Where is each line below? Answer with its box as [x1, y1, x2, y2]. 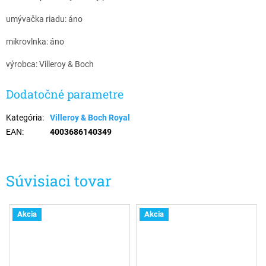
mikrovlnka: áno [6, 37, 64, 47]
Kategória [6, 112, 42, 122]
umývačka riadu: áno [6, 14, 83, 24]
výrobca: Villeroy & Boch [6, 59, 94, 69]
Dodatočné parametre [6, 86, 123, 102]
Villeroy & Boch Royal [50, 112, 130, 122]
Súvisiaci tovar [6, 170, 112, 191]
